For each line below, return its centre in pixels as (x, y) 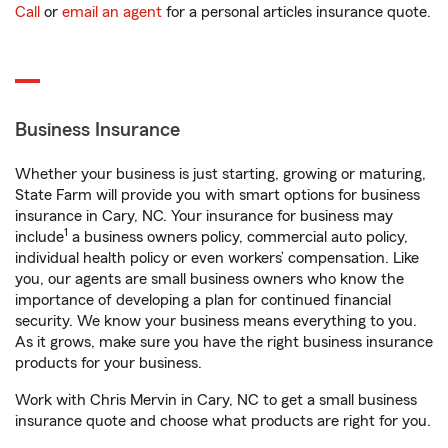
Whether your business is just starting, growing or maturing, (220, 174)
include (39, 237)
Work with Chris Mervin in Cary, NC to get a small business (216, 400)
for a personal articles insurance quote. (296, 12)
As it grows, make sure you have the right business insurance (224, 342)
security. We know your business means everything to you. (216, 321)
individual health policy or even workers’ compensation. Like (217, 258)
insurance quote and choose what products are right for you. (223, 421)
